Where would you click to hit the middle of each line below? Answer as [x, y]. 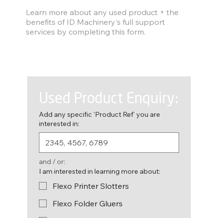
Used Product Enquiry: [109, 99]
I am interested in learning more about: [99, 171]
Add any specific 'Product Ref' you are [99, 114]
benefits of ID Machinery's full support [96, 22]
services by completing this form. [86, 31]
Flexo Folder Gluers [87, 203]
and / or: [52, 161]
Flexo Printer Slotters [91, 186]
